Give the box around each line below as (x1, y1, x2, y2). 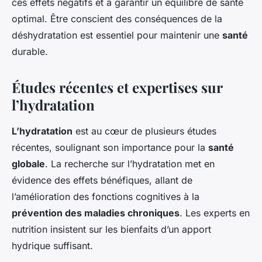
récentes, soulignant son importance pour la (12, 142, 208, 154)
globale (12, 158, 45, 170)
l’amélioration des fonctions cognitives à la (12, 191, 199, 203)
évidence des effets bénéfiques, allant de (12, 174, 192, 187)
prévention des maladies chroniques (12, 207, 180, 219)
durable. (12, 46, 48, 58)
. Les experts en (180, 207, 250, 219)
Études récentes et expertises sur (12, 78, 222, 97)
